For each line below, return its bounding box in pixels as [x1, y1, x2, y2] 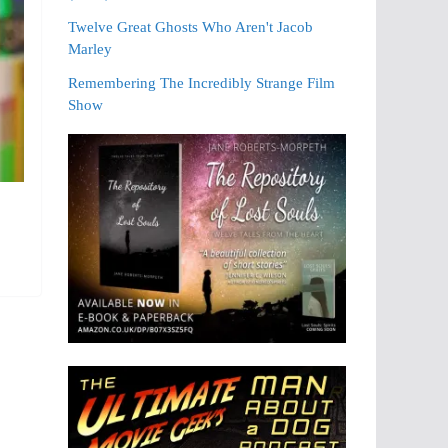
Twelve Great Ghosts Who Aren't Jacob [67, 19, 313, 35]
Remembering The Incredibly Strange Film [67, 75, 335, 91]
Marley [67, 41, 112, 57]
